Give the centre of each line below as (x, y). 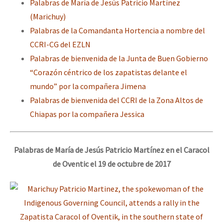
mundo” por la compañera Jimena (88, 86)
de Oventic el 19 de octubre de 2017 (111, 164)
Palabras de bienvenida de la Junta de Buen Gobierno (119, 58)
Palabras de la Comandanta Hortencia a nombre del (117, 30)
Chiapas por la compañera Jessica (87, 114)
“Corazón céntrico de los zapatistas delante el (109, 72)
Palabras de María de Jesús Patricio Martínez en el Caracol (111, 150)
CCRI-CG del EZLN (60, 44)
